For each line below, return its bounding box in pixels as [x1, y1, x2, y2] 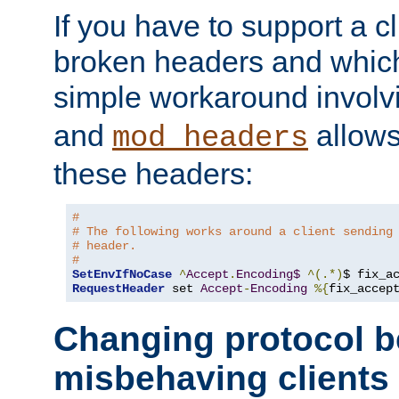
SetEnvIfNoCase [72, 266, 172, 281]
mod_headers [112, 120, 308, 155]
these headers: [53, 156, 253, 191]
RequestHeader [72, 281, 165, 296]
